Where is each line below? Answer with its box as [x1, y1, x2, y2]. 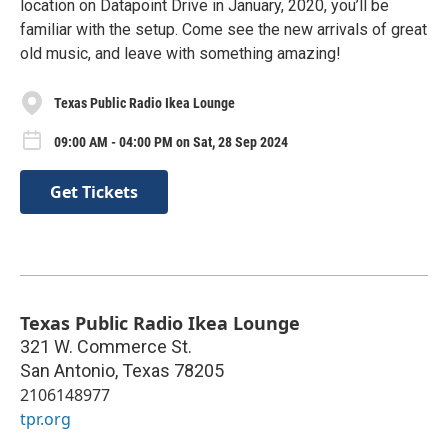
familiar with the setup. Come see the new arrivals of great [20, 20, 427, 39]
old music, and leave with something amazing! [20, 44, 341, 63]
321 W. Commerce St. [20, 335, 192, 357]
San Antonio [20, 359, 115, 381]
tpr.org [20, 407, 71, 430]
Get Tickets [50, 180, 138, 203]
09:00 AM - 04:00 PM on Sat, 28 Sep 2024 [54, 133, 288, 150]
